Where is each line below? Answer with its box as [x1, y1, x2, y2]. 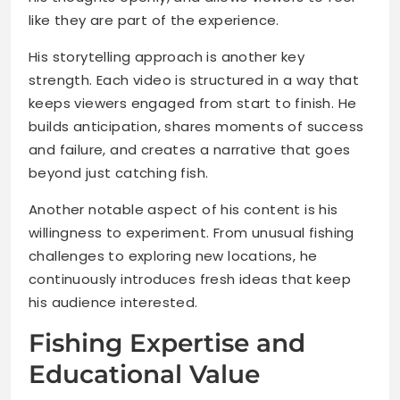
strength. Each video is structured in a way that [29, 71, 360, 90]
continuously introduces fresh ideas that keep [29, 270, 351, 289]
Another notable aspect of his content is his [29, 200, 338, 220]
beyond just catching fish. [29, 163, 209, 183]
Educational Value [29, 359, 260, 390]
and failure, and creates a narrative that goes [29, 140, 351, 160]
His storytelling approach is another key [29, 47, 304, 67]
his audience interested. [29, 293, 198, 312]
